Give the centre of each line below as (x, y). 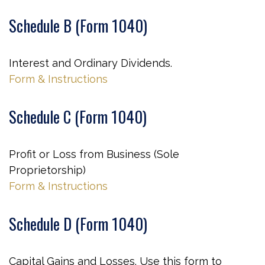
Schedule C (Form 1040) (78, 117)
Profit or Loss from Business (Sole (94, 154)
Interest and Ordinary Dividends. (91, 63)
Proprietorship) (47, 170)
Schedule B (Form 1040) (78, 25)
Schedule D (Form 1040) (78, 224)
